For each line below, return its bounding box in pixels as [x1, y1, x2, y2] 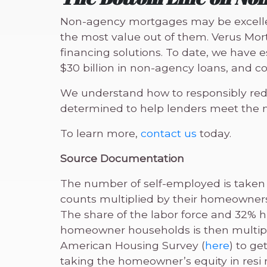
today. [196, 127, 231, 139]
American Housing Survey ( [60, 239, 205, 252]
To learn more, [60, 127, 141, 139]
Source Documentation [60, 152, 184, 164]
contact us [140, 127, 197, 139]
